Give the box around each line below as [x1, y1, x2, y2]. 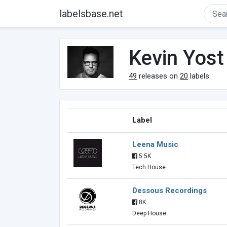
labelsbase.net [59, 8, 123, 20]
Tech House [132, 164, 166, 171]
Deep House [132, 210, 166, 217]
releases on [137, 71, 180, 81]
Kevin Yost [129, 46, 224, 70]
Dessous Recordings [132, 186, 207, 195]
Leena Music [132, 140, 178, 149]
